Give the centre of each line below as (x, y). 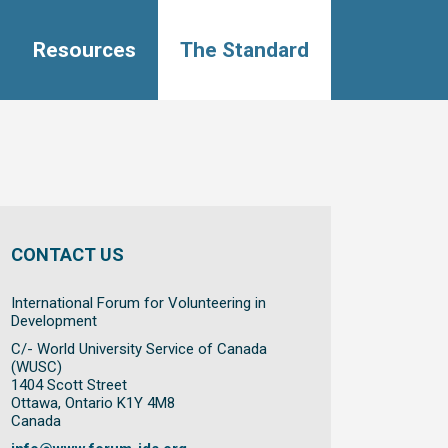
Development (54, 321)
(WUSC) (36, 367)
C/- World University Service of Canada (139, 349)
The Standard (244, 50)
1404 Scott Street (69, 385)
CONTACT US (67, 254)
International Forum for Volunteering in (138, 303)
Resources (84, 50)
